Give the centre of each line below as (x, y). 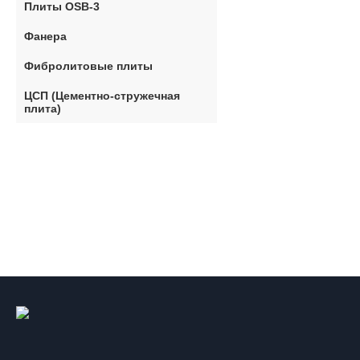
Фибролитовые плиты (88, 66)
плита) (43, 108)
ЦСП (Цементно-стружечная (102, 96)
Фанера (45, 36)
